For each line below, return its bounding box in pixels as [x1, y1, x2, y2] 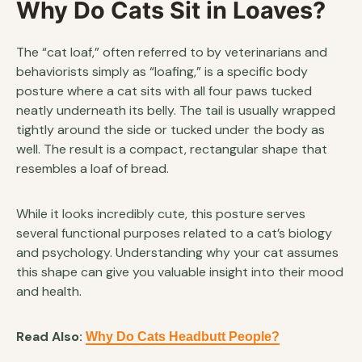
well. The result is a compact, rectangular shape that [16, 140, 327, 158]
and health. [16, 282, 82, 300]
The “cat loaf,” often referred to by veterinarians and [16, 43, 327, 61]
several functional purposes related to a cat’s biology [16, 224, 332, 242]
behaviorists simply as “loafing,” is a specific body [16, 62, 308, 80]
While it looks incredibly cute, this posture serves [16, 204, 305, 222]
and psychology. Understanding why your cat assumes [16, 243, 339, 261]
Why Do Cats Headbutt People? [86, 329, 280, 343]
